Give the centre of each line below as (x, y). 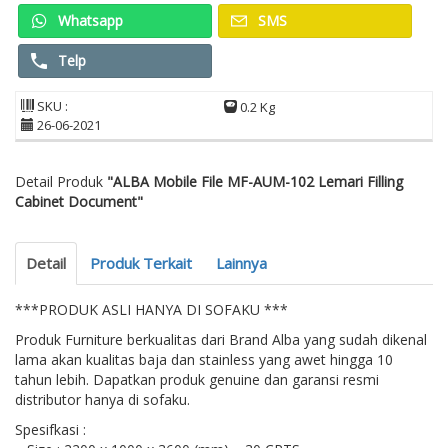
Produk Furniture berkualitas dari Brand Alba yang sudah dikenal (221, 340)
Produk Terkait (141, 263)
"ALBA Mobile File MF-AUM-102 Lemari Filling (255, 182)
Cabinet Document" (79, 202)
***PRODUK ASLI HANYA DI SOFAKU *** (151, 310)
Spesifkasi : (50, 430)
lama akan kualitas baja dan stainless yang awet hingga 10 (204, 360)
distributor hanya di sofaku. (102, 400)
